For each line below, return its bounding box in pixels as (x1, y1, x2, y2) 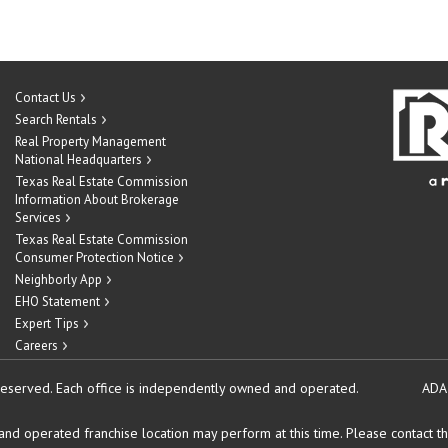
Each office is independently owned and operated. (56, 379, 358, 397)
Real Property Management (15, 133, 166, 150)
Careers (15, 337, 58, 354)
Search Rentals (15, 111, 97, 128)
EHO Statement (15, 293, 100, 310)
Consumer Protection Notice (15, 249, 174, 266)
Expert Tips (15, 315, 79, 332)
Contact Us (15, 89, 76, 106)
